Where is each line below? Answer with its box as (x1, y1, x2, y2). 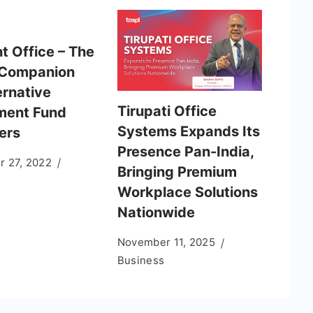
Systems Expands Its (117, 123, 260, 140)
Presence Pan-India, (117, 143, 254, 161)
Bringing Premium (117, 163, 237, 181)
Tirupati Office (117, 103, 217, 120)
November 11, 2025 (117, 235, 215, 249)
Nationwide (117, 204, 195, 221)
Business (117, 254, 165, 268)
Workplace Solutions (117, 184, 258, 201)
